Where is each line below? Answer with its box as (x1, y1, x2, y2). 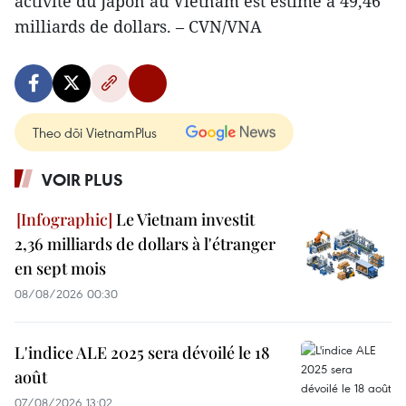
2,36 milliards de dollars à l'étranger (14, 232, 275, 255)
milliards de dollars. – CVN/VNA (14, 14, 262, 37)
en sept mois (14, 256, 106, 279)
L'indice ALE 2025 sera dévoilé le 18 (14, 341, 270, 363)
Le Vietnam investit (112, 208, 255, 230)
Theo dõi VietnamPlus (33, 122, 157, 141)
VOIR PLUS (42, 168, 123, 190)
